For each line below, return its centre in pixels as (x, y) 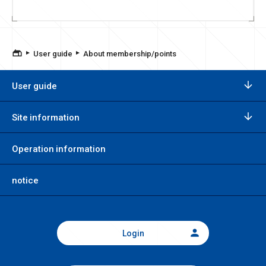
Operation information (59, 148)
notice (25, 180)
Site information (46, 117)
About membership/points (130, 53)
